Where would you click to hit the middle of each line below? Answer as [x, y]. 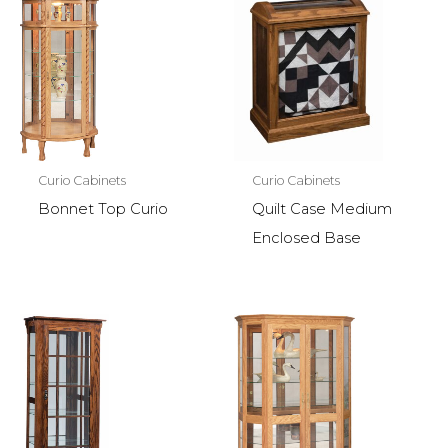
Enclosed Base [306, 237]
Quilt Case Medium [321, 208]
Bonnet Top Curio [102, 208]
